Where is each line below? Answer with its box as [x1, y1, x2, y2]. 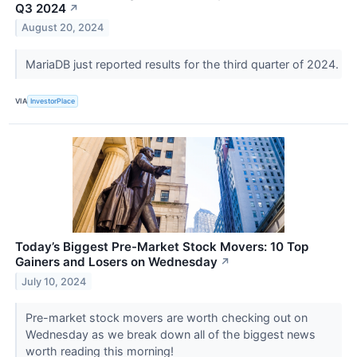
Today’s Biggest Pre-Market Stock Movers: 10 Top [15, 238, 308, 254]
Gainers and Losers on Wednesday [15, 253, 218, 269]
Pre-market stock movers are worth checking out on [25, 310, 308, 324]
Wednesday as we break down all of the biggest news [25, 327, 316, 341]
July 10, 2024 [22, 275, 87, 288]
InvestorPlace [30, 96, 76, 106]
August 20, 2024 [22, 22, 104, 34]
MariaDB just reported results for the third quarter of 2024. [25, 57, 342, 71]
